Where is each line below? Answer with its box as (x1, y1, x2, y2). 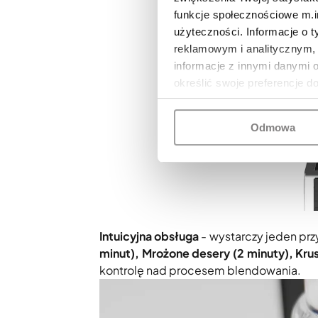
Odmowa (251, 121, 295, 134)
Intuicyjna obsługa (99, 228, 199, 243)
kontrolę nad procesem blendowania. (99, 262, 301, 278)
